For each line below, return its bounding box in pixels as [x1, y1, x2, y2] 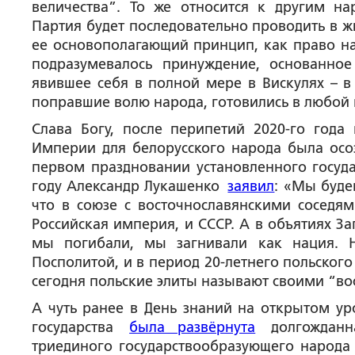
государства [32, 319, 130, 335]
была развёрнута [129, 319, 256, 335]
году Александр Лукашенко [32, 178, 228, 194]
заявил [227, 178, 275, 194]
